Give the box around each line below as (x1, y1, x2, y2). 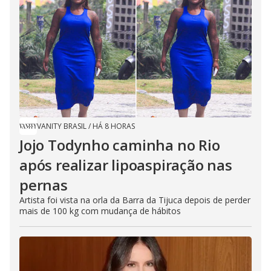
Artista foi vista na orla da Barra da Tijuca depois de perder (19, 194, 250, 206)
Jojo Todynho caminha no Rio (19, 135, 220, 155)
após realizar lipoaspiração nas (19, 155, 232, 175)
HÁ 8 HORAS (93, 121, 135, 131)
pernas (19, 175, 68, 195)
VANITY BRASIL (37, 121, 87, 131)
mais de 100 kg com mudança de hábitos (19, 205, 181, 217)
